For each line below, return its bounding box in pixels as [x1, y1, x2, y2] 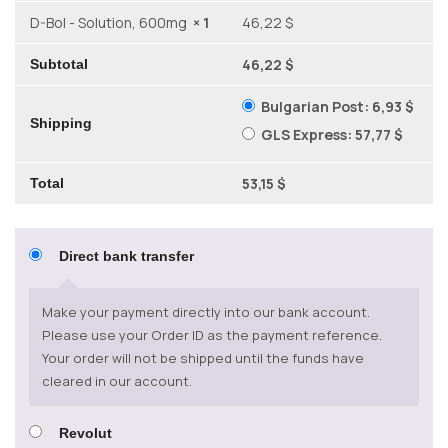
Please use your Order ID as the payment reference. [41, 325, 382, 344]
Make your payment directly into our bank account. [41, 302, 370, 321]
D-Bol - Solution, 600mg [30, 13, 193, 33]
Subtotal [30, 56, 88, 73]
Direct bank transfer [59, 248, 194, 265]
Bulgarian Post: [261, 97, 373, 117]
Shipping [30, 115, 92, 132]
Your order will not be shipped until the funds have [41, 348, 364, 367]
